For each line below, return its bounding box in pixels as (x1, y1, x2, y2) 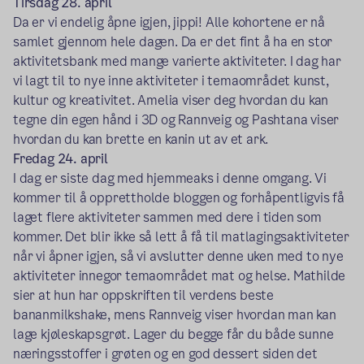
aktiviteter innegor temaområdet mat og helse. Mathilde (13, 266, 346, 286)
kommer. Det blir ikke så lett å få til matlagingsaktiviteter (13, 227, 349, 247)
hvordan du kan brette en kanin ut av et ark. (13, 130, 269, 149)
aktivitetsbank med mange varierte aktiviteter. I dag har (13, 52, 341, 71)
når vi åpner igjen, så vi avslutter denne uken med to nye (13, 247, 344, 266)
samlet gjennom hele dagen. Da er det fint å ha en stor (13, 32, 333, 52)
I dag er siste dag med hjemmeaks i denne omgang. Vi (13, 169, 327, 188)
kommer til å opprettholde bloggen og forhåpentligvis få (13, 188, 344, 208)
